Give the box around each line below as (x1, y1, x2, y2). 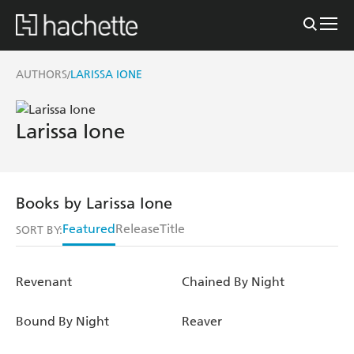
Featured (62, 220, 115, 236)
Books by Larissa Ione (16, 193, 172, 213)
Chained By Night (182, 273, 284, 289)
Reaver (182, 313, 222, 329)
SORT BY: (16, 223, 62, 237)
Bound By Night (16, 313, 109, 329)
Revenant (16, 273, 72, 289)
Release (115, 220, 160, 236)
